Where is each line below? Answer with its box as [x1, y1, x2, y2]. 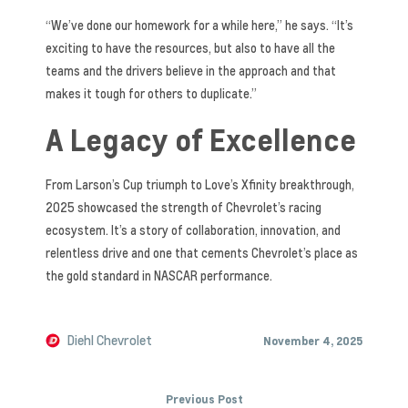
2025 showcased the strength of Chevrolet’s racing [46, 199, 321, 216]
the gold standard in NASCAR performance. [46, 267, 272, 284]
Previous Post [165, 391, 243, 406]
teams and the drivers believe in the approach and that [46, 62, 336, 79]
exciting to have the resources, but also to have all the [46, 39, 335, 56]
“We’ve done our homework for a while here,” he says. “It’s [46, 16, 353, 34]
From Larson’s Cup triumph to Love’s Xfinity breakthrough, [46, 176, 354, 193]
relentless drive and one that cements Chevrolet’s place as [46, 244, 358, 261]
